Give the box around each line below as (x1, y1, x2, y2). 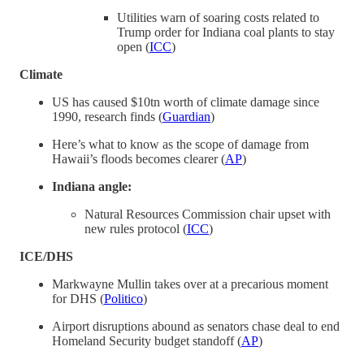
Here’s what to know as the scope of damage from (52, 136, 309, 151)
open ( (117, 39, 149, 54)
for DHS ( (52, 291, 104, 305)
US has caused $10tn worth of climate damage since (52, 94, 319, 109)
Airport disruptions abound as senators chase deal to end (52, 318, 340, 333)
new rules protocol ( (84, 221, 187, 236)
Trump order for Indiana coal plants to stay (117, 24, 335, 39)
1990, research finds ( (52, 109, 162, 123)
